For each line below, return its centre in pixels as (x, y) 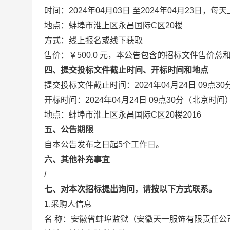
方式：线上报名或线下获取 (93, 40)
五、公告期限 (69, 130)
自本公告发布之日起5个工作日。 (104, 145)
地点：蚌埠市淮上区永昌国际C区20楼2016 (123, 115)
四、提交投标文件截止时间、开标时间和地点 (126, 70)
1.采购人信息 (68, 204)
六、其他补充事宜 (77, 159)
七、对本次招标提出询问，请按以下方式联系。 (130, 189)
